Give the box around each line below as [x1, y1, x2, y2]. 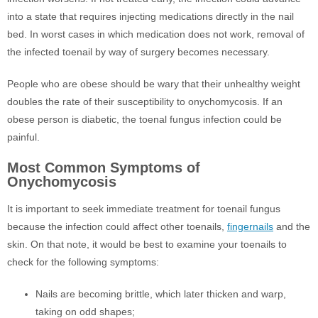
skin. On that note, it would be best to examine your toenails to [7, 238, 287, 250]
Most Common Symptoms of [7, 160, 200, 175]
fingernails [227, 221, 273, 232]
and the [273, 221, 310, 232]
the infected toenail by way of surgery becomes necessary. [7, 46, 270, 57]
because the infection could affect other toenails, [7, 221, 227, 232]
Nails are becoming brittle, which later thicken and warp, [35, 288, 286, 300]
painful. [7, 131, 40, 143]
